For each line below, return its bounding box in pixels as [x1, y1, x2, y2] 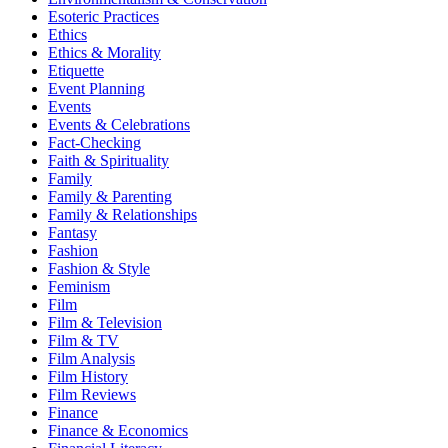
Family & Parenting [48, 187, 172, 205]
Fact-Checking [48, 133, 141, 151]
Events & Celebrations [48, 115, 190, 133]
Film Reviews [48, 385, 136, 403]
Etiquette [48, 61, 104, 79]
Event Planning [48, 79, 145, 97]
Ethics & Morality [48, 43, 161, 61]
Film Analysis [48, 349, 135, 367]
